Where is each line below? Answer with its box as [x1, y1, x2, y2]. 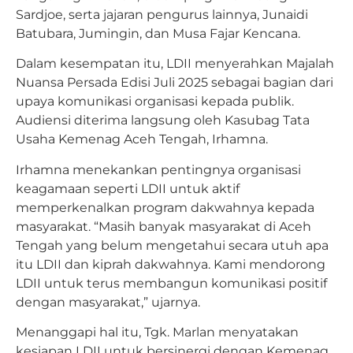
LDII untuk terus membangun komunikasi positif [16, 275, 327, 291]
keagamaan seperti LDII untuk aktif [16, 180, 240, 196]
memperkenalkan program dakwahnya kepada [16, 199, 314, 215]
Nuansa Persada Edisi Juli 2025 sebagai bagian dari [16, 75, 333, 91]
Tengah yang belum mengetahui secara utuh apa [16, 237, 329, 253]
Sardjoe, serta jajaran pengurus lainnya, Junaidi [16, 6, 308, 22]
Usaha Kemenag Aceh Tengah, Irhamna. [16, 132, 268, 147]
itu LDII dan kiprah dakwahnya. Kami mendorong [16, 256, 325, 272]
